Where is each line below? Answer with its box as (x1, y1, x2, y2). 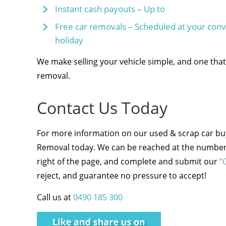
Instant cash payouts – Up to (54, 3, 165, 15)
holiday (54, 34, 83, 46)
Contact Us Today (36, 97, 167, 119)
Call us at (36, 192, 73, 203)
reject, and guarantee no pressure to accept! (36, 170, 206, 181)
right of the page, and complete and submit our (36, 156, 219, 167)
